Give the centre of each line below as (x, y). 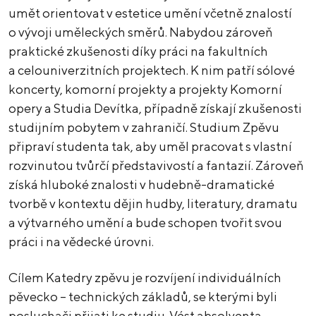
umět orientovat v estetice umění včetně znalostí (150, 13)
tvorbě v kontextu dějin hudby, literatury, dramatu (153, 204)
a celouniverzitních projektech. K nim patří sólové (152, 71)
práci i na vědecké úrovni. (81, 242)
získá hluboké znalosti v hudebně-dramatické (141, 185)
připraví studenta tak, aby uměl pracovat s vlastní (150, 147)
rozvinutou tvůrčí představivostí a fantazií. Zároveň (156, 166)
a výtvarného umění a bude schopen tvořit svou (145, 223)
